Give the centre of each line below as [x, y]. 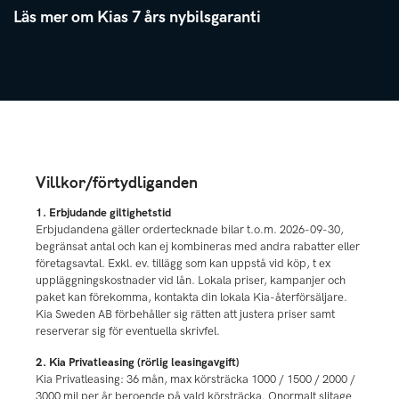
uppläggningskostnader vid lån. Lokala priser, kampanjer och [191, 280]
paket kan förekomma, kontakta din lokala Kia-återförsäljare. [191, 297]
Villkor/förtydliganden [117, 181]
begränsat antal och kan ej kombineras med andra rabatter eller [198, 246]
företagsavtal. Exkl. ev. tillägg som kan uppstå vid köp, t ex [183, 263]
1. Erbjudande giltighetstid [103, 212]
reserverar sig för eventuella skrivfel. [128, 331]
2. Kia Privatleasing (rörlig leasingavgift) [138, 362]
